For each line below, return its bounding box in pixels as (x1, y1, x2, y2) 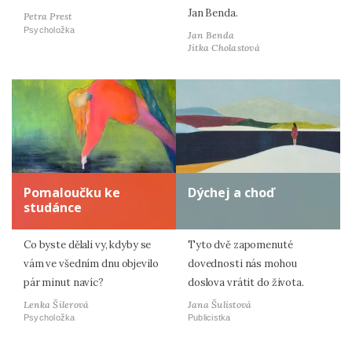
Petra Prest (24, 10, 72, 23)
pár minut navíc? (24, 275, 104, 289)
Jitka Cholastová (188, 42, 260, 54)
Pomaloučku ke (24, 183, 120, 201)
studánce (24, 198, 82, 216)
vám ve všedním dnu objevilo (24, 256, 159, 270)
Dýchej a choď (188, 183, 274, 201)
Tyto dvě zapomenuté (188, 237, 293, 251)
